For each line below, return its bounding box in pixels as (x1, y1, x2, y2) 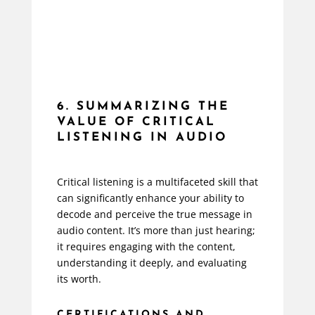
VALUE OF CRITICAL (56, 115, 216, 128)
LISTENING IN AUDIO (56, 131, 227, 143)
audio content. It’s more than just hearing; (56, 223, 255, 237)
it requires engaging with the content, (56, 239, 236, 253)
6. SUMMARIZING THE (56, 100, 229, 112)
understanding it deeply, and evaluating (56, 255, 247, 269)
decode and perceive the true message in (56, 207, 252, 221)
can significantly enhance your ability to (56, 191, 244, 205)
